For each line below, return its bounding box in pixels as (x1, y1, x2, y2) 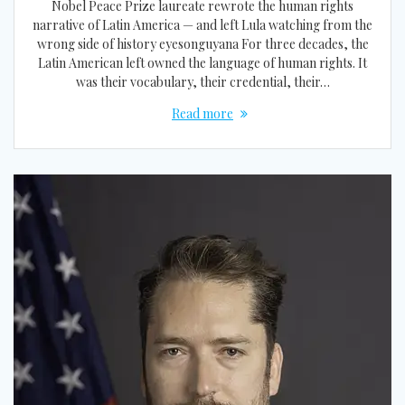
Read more (172, 105, 233, 123)
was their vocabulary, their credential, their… (75, 73, 330, 91)
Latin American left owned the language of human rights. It (38, 54, 367, 72)
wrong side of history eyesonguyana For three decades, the (36, 35, 369, 53)
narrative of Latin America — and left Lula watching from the (33, 16, 372, 34)
